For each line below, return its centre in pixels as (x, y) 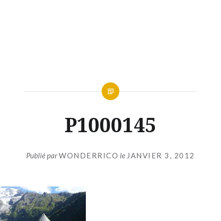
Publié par (43, 155)
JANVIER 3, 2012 (161, 155)
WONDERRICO (89, 155)
